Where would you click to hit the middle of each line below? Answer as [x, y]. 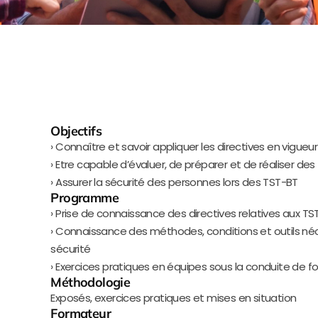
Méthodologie [91, 282]
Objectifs [76, 131]
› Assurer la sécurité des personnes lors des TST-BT [174, 182]
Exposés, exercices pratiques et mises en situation [174, 298]
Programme [84, 198]
